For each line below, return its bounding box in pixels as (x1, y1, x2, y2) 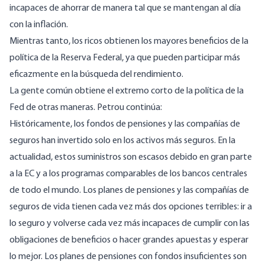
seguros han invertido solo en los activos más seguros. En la (9, 136, 235, 146)
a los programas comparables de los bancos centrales (43, 169, 247, 179)
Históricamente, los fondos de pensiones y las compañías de (9, 119, 240, 130)
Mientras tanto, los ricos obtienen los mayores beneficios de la (9, 37, 248, 47)
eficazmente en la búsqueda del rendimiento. (9, 70, 183, 80)
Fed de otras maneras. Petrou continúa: (9, 103, 162, 113)
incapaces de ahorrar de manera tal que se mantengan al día (9, 4, 241, 14)
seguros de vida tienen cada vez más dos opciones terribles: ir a (9, 202, 252, 212)
